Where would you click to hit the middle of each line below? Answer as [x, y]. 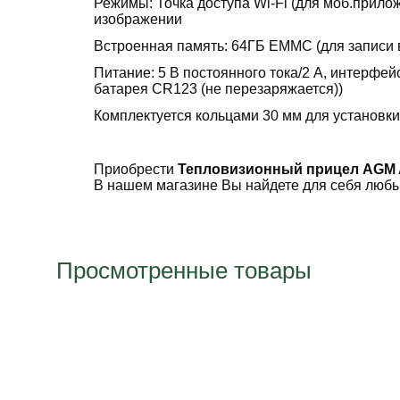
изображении [137, 19]
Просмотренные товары [183, 271]
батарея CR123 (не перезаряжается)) [218, 88]
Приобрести [135, 169]
